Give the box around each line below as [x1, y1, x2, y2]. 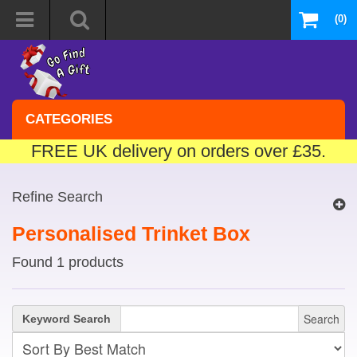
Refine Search [12, 189, 103, 205]
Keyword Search [22, 312, 111, 325]
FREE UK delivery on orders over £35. [31, 142, 326, 161]
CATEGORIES [25, 112, 112, 127]
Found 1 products [12, 254, 124, 270]
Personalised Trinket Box [12, 222, 250, 245]
